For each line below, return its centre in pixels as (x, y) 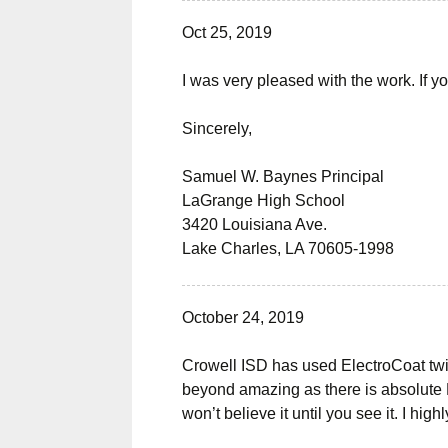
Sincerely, (217, 128)
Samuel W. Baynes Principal (283, 176)
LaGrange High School (263, 200)
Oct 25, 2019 (227, 32)
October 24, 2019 (243, 317)
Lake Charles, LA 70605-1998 (288, 248)
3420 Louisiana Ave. (254, 224)
